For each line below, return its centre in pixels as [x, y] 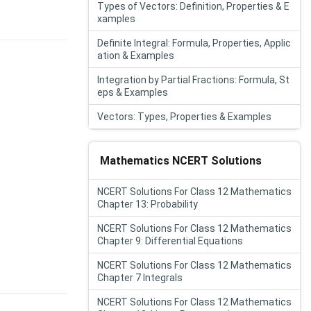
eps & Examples [133, 92]
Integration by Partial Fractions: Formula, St [193, 80]
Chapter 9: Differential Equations [170, 241]
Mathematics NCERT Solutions [181, 160]
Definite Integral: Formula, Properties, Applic [194, 43]
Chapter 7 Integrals [140, 278]
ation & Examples [136, 56]
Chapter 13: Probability [148, 204]
